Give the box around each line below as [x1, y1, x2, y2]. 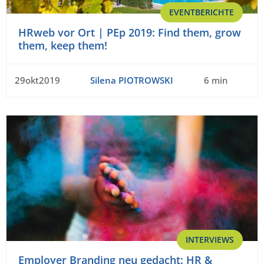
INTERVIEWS [186, 234, 234, 246]
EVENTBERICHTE [169, 6, 234, 18]
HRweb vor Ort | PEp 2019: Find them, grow [18, 25, 241, 40]
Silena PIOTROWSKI [90, 74, 173, 87]
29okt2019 [15, 74, 60, 87]
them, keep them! [18, 38, 107, 53]
